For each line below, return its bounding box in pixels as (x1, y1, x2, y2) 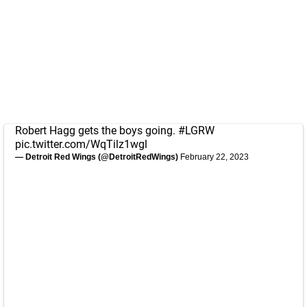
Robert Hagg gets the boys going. (15, 124, 178, 137)
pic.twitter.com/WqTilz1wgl (15, 138, 147, 151)
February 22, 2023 (180, 152, 249, 162)
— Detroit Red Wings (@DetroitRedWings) (15, 152, 180, 162)
